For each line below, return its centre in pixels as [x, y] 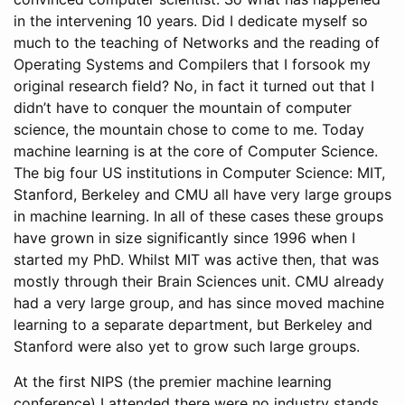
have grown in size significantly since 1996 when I [184, 238]
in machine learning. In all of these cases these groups [198, 216]
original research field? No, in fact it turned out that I [194, 86]
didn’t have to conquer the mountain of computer [183, 108]
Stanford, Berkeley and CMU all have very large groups [202, 194]
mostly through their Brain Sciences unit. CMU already [199, 281]
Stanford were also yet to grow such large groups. [187, 346]
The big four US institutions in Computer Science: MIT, [199, 173]
